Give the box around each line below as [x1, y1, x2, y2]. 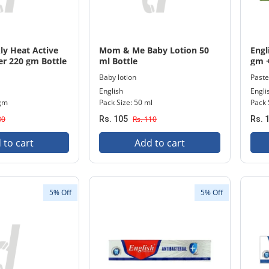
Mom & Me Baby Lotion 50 [99, 44, 209, 56]
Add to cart [134, 136, 185, 150]
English [99, 86, 123, 96]
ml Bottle [99, 55, 138, 67]
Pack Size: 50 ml [99, 97, 153, 107]
